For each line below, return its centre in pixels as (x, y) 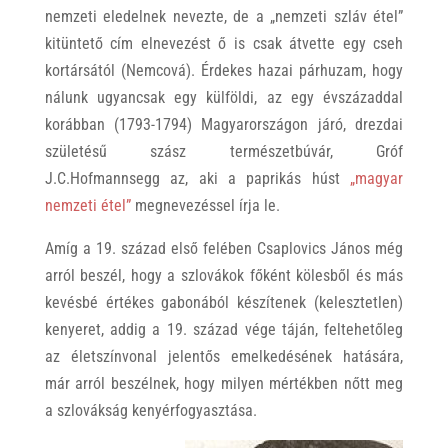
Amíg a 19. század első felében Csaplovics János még (224, 249)
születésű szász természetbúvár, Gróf (224, 152)
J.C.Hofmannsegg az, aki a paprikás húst (197, 179)
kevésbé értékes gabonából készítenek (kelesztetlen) (224, 303)
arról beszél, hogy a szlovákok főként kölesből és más (224, 276)
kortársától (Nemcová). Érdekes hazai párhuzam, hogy (224, 71)
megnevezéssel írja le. (205, 206)
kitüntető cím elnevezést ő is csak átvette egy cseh (224, 44)
